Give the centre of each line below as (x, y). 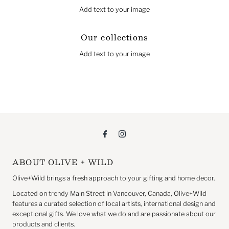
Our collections (114, 38)
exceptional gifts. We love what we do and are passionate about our (114, 214)
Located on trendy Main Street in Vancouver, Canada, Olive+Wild (110, 194)
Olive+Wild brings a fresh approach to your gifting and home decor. (114, 178)
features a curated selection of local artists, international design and (114, 204)
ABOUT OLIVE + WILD (63, 162)
